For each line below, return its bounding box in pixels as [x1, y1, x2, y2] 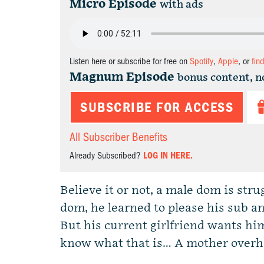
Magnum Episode [70, 70, 174, 84]
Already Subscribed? [70, 150, 143, 161]
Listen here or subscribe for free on [70, 56, 190, 67]
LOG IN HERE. [143, 150, 193, 161]
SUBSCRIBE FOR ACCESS [80, 99, 233, 115]
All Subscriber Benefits [70, 130, 167, 144]
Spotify [190, 56, 213, 67]
